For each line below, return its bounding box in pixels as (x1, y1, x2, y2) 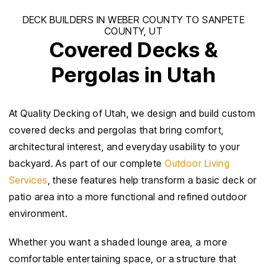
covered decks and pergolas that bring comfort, (9, 124, 224, 136)
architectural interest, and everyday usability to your (9, 141, 240, 153)
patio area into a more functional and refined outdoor (9, 191, 247, 203)
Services (9, 174, 48, 186)
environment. (9, 207, 68, 219)
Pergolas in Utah (51, 62, 216, 87)
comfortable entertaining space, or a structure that (9, 253, 237, 265)
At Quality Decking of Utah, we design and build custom (9, 107, 256, 119)
